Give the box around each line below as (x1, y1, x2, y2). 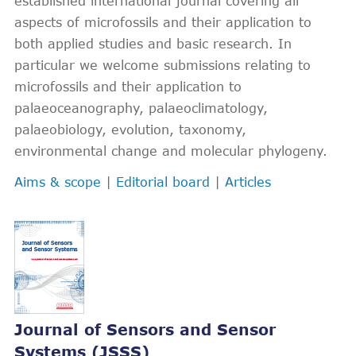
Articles (225, 174, 271, 189)
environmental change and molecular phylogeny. (14, 143, 327, 158)
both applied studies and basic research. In (14, 36, 292, 51)
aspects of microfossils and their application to (14, 14, 311, 29)
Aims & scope (14, 174, 101, 189)
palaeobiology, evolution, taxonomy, (14, 122, 246, 137)
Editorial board (116, 174, 210, 189)
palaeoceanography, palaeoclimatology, (14, 100, 268, 115)
